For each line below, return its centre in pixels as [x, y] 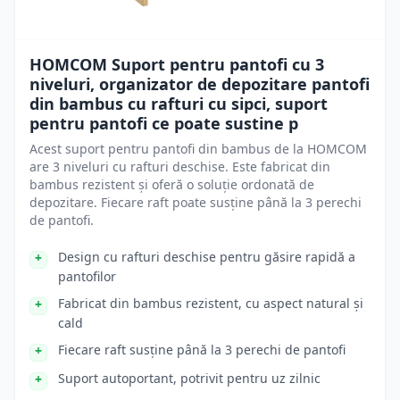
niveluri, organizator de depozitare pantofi [200, 84]
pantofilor [87, 276]
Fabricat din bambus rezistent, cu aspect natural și [211, 303]
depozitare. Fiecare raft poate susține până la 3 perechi [196, 202]
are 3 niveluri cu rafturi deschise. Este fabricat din [180, 167]
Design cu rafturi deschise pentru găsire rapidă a [207, 257]
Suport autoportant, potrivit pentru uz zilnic [189, 378]
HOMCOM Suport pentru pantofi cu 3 [177, 64]
